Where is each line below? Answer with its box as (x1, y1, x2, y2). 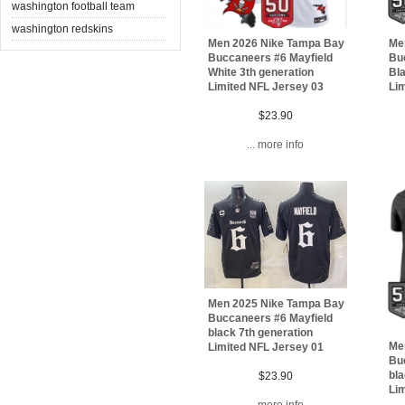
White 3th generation (208, 66, 314, 80)
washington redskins (12, 22, 113, 35)
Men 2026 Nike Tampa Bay (208, 37, 344, 51)
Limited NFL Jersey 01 (208, 340, 324, 353)
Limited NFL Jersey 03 (208, 80, 324, 94)
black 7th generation (208, 325, 313, 339)
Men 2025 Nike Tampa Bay (208, 297, 344, 310)
